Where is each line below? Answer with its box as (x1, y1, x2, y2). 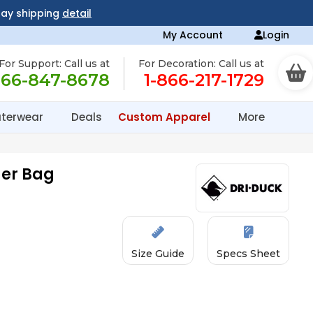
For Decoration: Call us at (138, 57, 264, 70)
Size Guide (131, 247, 185, 260)
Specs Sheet (217, 247, 281, 260)
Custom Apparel (118, 110, 213, 124)
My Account (163, 28, 224, 42)
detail (61, 6, 92, 20)
